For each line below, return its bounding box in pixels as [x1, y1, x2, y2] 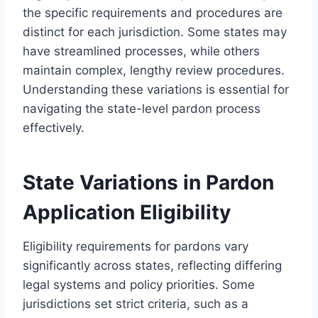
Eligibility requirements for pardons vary [23, 238, 248, 253]
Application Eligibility [23, 199, 231, 224]
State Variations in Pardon [23, 170, 274, 194]
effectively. [23, 120, 84, 135]
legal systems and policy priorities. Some [23, 277, 255, 292]
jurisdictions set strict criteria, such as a [23, 296, 248, 311]
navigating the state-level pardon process [23, 101, 261, 116]
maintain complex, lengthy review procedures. [23, 62, 285, 77]
